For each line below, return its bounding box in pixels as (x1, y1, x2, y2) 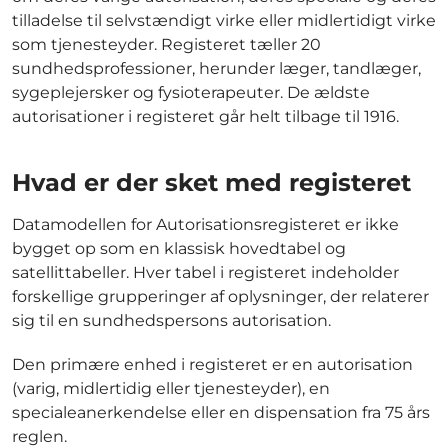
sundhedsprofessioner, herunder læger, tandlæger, (12, 58, 421, 78)
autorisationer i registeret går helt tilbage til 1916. (12, 106, 399, 126)
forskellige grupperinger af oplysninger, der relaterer (12, 287, 429, 307)
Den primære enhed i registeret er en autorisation (12, 355, 413, 375)
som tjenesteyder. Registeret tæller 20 (12, 34, 321, 54)
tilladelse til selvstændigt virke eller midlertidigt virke (12, 10, 436, 30)
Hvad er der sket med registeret (12, 168, 411, 198)
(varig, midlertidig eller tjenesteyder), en (12, 379, 330, 399)
